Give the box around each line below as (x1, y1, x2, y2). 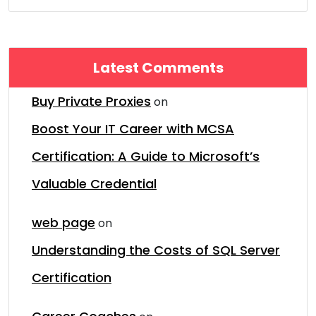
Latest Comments (92, 58, 224, 78)
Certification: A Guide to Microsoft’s (32, 147, 260, 165)
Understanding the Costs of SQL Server (32, 241, 280, 259)
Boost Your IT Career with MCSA (32, 120, 234, 138)
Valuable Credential (32, 175, 157, 193)
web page (32, 214, 95, 231)
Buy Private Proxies (32, 92, 151, 110)
